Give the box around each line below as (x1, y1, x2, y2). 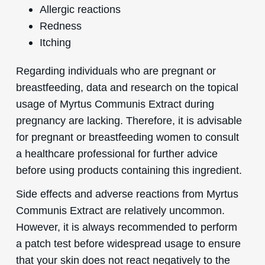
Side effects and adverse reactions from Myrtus (15, 187, 238, 200)
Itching (39, 35, 71, 49)
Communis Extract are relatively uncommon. (15, 203, 225, 216)
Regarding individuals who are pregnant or (15, 64, 216, 77)
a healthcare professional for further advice (15, 147, 218, 160)
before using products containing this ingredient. (15, 163, 242, 176)
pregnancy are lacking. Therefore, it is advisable (15, 114, 242, 127)
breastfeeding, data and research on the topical (15, 80, 238, 93)
